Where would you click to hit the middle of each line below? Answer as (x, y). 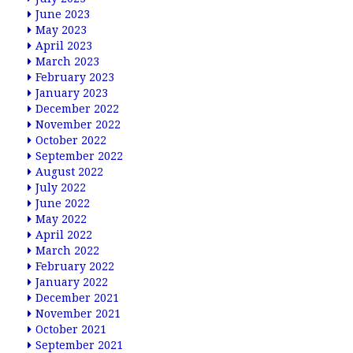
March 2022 (67, 251)
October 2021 (71, 329)
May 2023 (61, 30)
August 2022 (69, 172)
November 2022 (78, 124)
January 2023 (72, 93)
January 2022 (72, 282)
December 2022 (77, 109)
